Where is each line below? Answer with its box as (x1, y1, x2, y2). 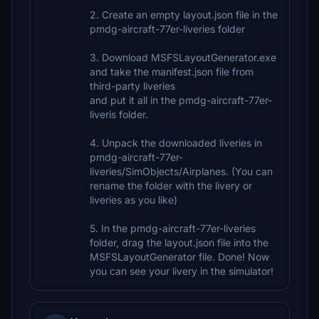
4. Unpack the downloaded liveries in (90, 137, 262, 149)
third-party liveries (90, 80, 175, 92)
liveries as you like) (90, 194, 177, 206)
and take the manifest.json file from (90, 66, 253, 78)
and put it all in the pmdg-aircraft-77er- (90, 94, 272, 106)
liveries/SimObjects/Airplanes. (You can (90, 165, 273, 177)
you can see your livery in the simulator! (90, 265, 273, 277)
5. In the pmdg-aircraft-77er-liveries (90, 222, 256, 234)
